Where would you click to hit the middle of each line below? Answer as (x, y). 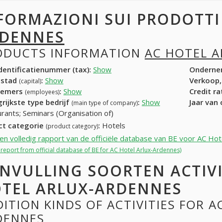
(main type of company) (105, 103)
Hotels (113, 126)
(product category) (72, 126)
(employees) (42, 92)
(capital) (30, 81)
